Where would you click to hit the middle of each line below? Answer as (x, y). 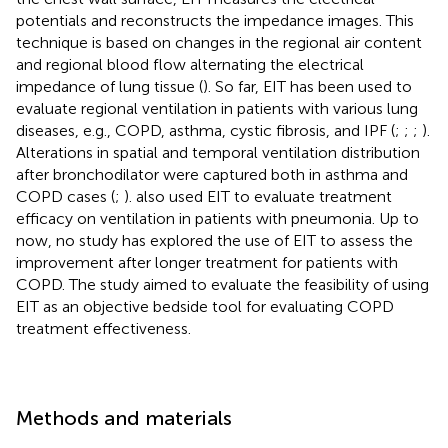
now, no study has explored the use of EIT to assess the (214, 240)
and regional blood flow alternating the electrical (190, 64)
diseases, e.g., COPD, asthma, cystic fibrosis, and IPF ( (205, 130)
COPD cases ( (65, 196)
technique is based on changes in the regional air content (219, 42)
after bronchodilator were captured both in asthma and (212, 174)
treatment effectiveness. (103, 328)
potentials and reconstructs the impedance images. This (215, 20)
